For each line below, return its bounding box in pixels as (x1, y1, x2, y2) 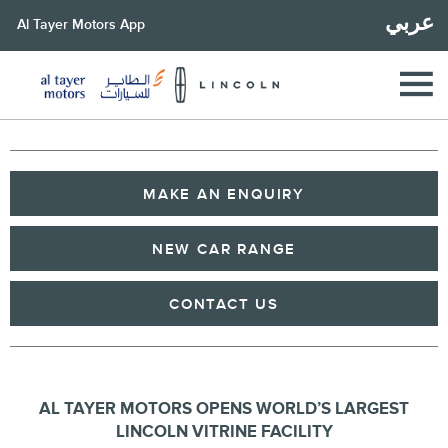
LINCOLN (115, 422, 192, 441)
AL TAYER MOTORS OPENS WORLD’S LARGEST (39, 399, 409, 418)
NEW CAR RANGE (151, 241, 297, 258)
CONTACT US (169, 296, 279, 313)
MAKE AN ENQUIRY (143, 186, 305, 203)
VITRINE (191, 422, 257, 441)
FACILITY (256, 422, 333, 441)
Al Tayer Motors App (17, 15, 145, 32)
